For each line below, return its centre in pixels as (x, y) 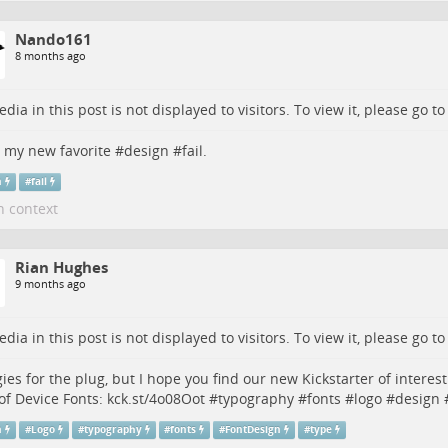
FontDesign (253, 430)
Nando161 (53, 39)
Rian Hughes (61, 267)
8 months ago (50, 56)
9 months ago (50, 284)
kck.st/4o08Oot (155, 399)
